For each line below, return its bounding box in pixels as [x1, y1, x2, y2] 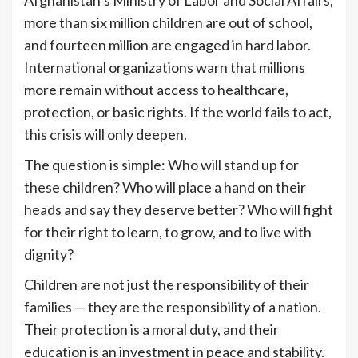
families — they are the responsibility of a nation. [24, 298, 321, 316]
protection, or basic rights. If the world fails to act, [24, 103, 332, 121]
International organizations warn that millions [24, 58, 305, 77]
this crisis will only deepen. [24, 125, 187, 144]
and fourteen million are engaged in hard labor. [24, 36, 311, 54]
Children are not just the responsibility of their [24, 276, 309, 294]
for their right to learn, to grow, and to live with [24, 223, 312, 241]
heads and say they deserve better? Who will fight [24, 201, 333, 219]
